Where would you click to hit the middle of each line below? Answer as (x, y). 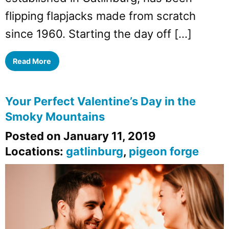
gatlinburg (95, 152)
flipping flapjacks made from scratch (100, 16)
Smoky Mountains (55, 117)
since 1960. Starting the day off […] (98, 33)
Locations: (36, 152)
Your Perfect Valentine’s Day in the (100, 101)
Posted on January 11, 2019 (81, 136)
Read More (32, 61)
